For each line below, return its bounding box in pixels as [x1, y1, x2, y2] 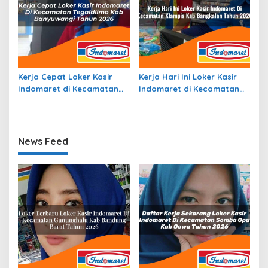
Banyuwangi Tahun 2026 [18, 108, 114, 118]
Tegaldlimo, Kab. [18, 96, 84, 106]
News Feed [18, 135, 68, 148]
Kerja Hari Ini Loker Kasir [138, 72, 237, 82]
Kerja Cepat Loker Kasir [18, 72, 112, 82]
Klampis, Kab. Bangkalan [138, 96, 237, 106]
